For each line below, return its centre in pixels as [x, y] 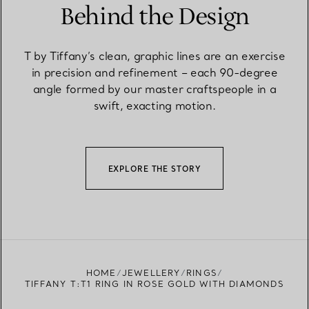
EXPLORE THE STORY [154, 169]
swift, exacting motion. [154, 105]
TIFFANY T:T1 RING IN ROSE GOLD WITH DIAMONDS [154, 283]
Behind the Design [154, 17]
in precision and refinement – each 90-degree [154, 72]
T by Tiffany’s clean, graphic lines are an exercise [154, 56]
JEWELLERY [151, 272]
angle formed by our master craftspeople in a [154, 89]
